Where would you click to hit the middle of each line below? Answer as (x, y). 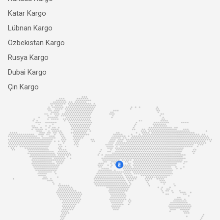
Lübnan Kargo (30, 28)
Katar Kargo (27, 14)
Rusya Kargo (28, 58)
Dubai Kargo (27, 72)
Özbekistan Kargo (36, 43)
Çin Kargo (23, 87)
